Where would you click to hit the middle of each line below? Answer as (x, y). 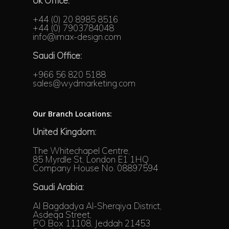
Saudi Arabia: (58, 187)
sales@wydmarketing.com (84, 83)
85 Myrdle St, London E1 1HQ (91, 159)
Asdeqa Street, (62, 214)
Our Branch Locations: (72, 113)
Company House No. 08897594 (95, 168)
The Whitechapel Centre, (81, 150)
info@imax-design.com (77, 36)
